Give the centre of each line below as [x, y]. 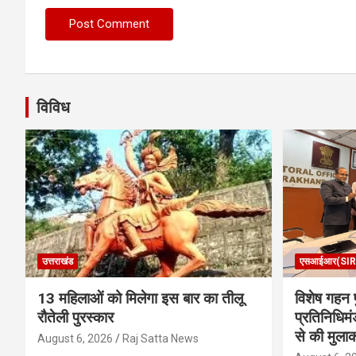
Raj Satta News [161, 339]
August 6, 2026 [75, 339]
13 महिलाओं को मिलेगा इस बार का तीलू [140, 299]
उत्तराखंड [58, 262]
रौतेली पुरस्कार [75, 318]
